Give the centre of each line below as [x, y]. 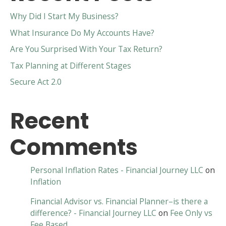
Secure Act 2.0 [36, 82]
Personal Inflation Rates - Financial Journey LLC [117, 170]
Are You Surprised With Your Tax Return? [86, 49]
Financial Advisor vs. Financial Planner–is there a [119, 201]
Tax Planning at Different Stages [71, 65]
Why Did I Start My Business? [64, 16]
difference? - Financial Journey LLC [93, 213]
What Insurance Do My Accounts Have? [82, 33]
